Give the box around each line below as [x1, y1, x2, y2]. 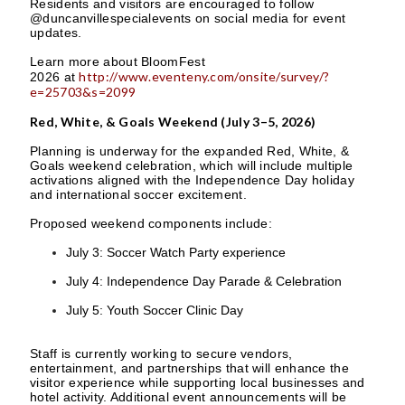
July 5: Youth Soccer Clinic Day [66, 303, 243, 317]
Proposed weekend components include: [30, 216, 272, 231]
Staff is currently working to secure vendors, [30, 346, 293, 361]
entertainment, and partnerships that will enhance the [30, 361, 349, 375]
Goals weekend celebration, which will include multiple [30, 158, 353, 173]
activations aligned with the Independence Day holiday [30, 173, 354, 187]
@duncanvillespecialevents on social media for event [30, 11, 346, 25]
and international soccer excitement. [30, 187, 247, 202]
